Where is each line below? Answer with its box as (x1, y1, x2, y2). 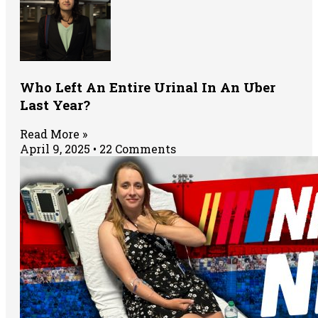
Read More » (20, 126, 87, 142)
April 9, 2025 (20, 141, 93, 157)
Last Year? (20, 95, 90, 114)
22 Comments (97, 141, 176, 157)
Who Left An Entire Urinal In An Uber (20, 77, 275, 96)
